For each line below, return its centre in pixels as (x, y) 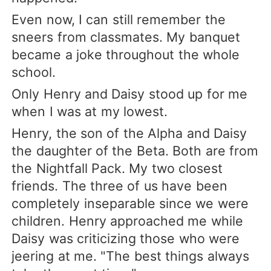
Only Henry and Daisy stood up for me (130, 94)
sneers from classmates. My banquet (126, 37)
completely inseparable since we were (130, 204)
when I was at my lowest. (90, 112)
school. (34, 72)
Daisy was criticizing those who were (126, 239)
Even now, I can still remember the (119, 19)
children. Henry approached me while (127, 221)
